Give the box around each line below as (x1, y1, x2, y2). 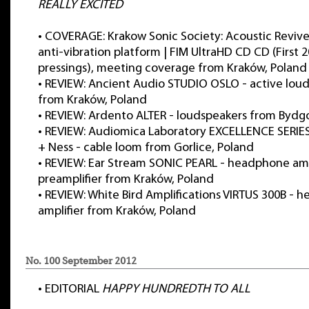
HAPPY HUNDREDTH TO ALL (102, 283, 250, 296)
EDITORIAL (45, 283, 102, 296)
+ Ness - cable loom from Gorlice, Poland (38, 141, 254, 154)
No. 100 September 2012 (26, 255, 137, 267)
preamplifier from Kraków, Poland (38, 173, 214, 186)
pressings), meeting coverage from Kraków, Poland (38, 62, 307, 75)
